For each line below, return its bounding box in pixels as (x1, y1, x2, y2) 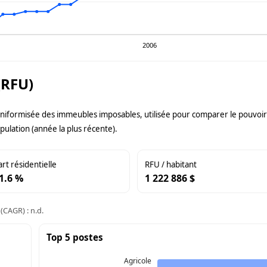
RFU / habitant (144, 159, 197, 170)
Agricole (124, 255, 152, 266)
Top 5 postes (46, 231, 103, 244)
